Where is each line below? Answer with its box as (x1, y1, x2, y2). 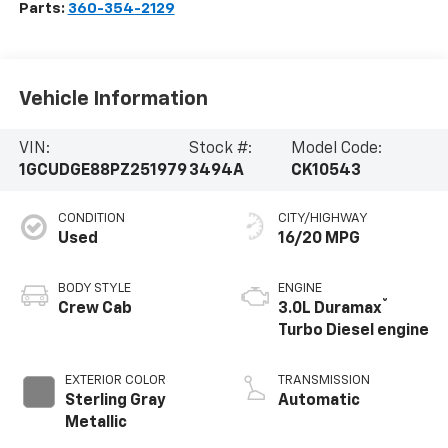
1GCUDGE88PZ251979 (18, 163, 187, 180)
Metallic (64, 415, 127, 431)
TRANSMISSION (278, 374, 370, 387)
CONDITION (57, 212, 125, 225)
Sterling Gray (64, 393, 166, 409)
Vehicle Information (18, 89, 208, 110)
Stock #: (188, 141, 252, 158)
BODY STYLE (57, 282, 131, 295)
